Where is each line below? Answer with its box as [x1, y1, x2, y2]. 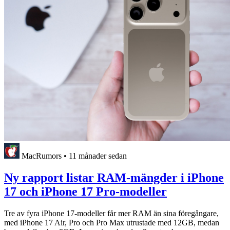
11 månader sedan [69, 151, 127, 161]
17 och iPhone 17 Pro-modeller [4, 185, 167, 199]
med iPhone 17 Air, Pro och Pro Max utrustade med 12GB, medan [4, 218, 219, 227]
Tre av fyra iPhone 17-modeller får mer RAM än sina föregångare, [4, 209, 219, 218]
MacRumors [22, 151, 62, 161]
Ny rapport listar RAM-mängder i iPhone [4, 171, 224, 185]
